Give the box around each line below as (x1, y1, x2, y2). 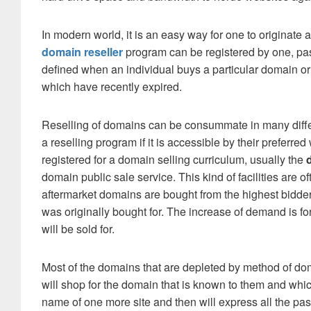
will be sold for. (42, 221, 115, 237)
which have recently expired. (42, 78, 182, 94)
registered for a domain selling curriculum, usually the (42, 151, 306, 167)
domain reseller (42, 44, 123, 60)
